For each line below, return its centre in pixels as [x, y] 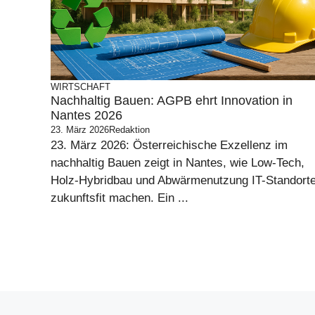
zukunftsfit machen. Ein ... [120, 198]
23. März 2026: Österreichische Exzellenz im [169, 146]
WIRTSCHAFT [81, 87]
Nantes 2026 [86, 116]
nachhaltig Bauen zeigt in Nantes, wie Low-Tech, [178, 163]
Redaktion [129, 130]
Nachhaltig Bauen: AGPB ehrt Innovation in [172, 101]
